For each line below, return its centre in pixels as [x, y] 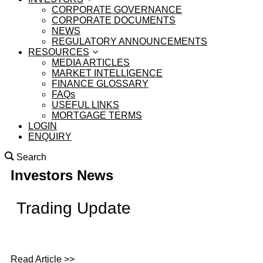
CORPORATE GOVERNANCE [117, 10]
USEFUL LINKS [85, 105]
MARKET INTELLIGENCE [107, 73]
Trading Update [74, 208]
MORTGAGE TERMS [97, 115]
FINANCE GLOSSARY [100, 84]
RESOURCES [59, 52]
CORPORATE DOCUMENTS [114, 20]
